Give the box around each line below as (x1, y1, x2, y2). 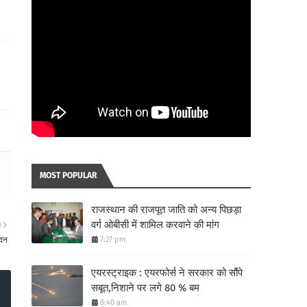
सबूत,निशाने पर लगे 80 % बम (91, 282, 199, 294)
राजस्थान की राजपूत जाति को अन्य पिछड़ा (91, 204, 241, 216)
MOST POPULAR (40, 171, 97, 180)
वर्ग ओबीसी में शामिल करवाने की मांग (91, 219, 219, 231)
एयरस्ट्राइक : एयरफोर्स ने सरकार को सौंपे (91, 267, 243, 279)
